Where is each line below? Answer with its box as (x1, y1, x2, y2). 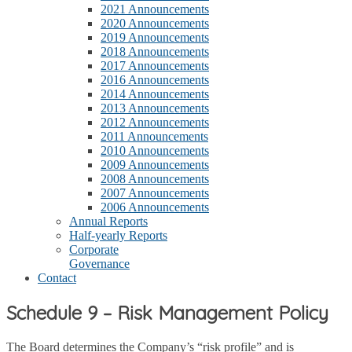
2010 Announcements (101, 144, 209, 157)
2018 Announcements (101, 45, 209, 58)
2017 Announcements (101, 59, 209, 72)
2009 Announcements (101, 158, 209, 171)
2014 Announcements (101, 87, 209, 101)
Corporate (69, 243, 119, 256)
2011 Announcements (101, 130, 208, 143)
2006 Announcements (101, 200, 209, 214)
